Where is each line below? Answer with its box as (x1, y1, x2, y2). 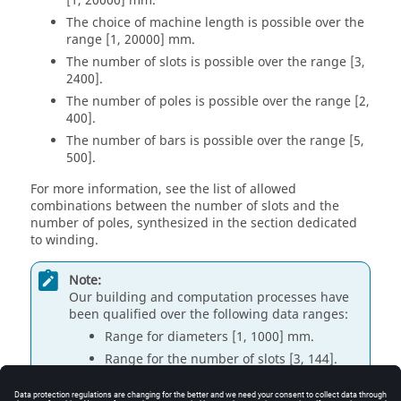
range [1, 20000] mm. (66, 30, 195, 49)
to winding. (30, 231, 98, 250)
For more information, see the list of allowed (30, 180, 296, 199)
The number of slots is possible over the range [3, (66, 53, 365, 72)
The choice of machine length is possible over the (66, 13, 364, 32)
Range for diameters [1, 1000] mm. (105, 327, 314, 346)
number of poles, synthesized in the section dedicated (30, 214, 357, 233)
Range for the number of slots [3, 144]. (105, 349, 337, 369)
